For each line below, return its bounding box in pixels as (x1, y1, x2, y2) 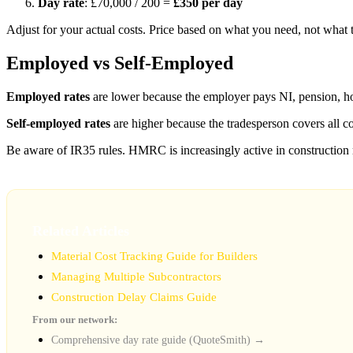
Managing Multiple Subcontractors (51, 269, 221, 283)
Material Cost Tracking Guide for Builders (51, 249, 258, 262)
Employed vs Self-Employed (6, 53, 233, 74)
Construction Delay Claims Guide (51, 290, 217, 303)
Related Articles (32, 222, 129, 239)
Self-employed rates (6, 116, 110, 130)
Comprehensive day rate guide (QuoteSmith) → (51, 333, 265, 346)
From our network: (32, 313, 117, 325)
